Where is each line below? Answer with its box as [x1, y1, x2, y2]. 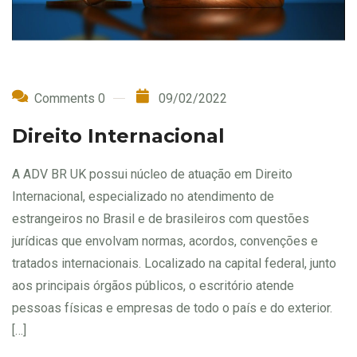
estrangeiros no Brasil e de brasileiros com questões [12, 211, 309, 227]
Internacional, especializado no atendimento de [12, 189, 274, 205]
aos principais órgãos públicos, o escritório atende [12, 278, 294, 294]
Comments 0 [34, 91, 105, 107]
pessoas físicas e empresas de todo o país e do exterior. [12, 300, 332, 316]
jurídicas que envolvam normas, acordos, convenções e [12, 233, 318, 249]
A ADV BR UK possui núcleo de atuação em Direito [12, 167, 292, 182]
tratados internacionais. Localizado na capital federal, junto [12, 256, 336, 272]
